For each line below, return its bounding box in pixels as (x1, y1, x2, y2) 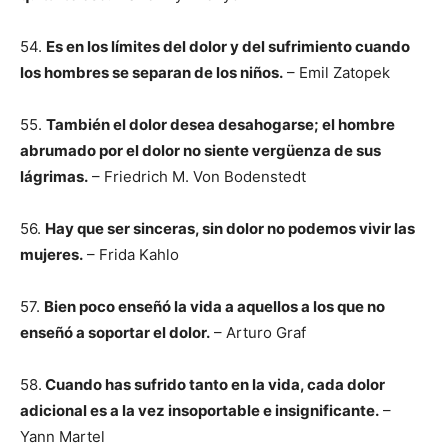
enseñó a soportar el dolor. (20, 323, 210, 342)
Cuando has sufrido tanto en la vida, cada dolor (42, 375, 385, 394)
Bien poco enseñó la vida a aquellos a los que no (44, 297, 385, 316)
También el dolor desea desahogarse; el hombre (46, 115, 395, 134)
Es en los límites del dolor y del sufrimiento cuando (46, 37, 410, 56)
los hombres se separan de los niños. (20, 63, 283, 82)
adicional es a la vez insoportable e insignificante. (20, 401, 379, 420)
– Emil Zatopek (283, 63, 390, 82)
